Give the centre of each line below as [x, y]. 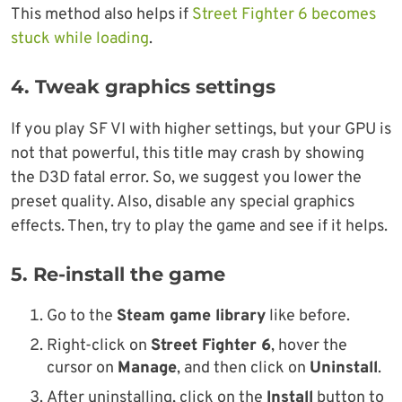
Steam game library [191, 317]
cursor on [82, 369]
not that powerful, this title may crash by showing [188, 154]
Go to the [82, 317]
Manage [147, 369]
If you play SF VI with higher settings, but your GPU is [201, 130]
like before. [308, 317]
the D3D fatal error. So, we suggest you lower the [186, 179]
